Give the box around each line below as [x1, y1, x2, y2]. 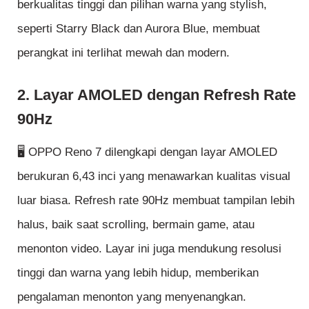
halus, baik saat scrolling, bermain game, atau [17, 217, 255, 231]
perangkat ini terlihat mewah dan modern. [17, 46, 230, 60]
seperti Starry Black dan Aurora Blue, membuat [17, 22, 260, 36]
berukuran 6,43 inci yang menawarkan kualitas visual [17, 169, 290, 183]
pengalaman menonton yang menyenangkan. [17, 290, 246, 303]
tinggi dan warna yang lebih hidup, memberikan [17, 266, 259, 279]
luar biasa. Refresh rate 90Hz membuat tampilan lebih [17, 193, 295, 207]
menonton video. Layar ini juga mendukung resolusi [17, 241, 281, 255]
